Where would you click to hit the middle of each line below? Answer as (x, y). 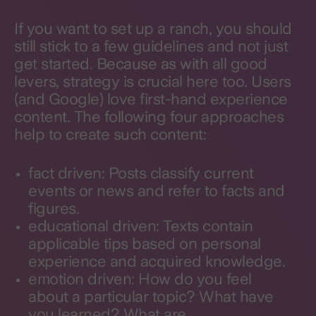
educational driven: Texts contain (141, 226)
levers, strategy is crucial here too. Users (153, 81)
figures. (54, 208)
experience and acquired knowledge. (157, 261)
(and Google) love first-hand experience (151, 99)
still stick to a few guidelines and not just (151, 46)
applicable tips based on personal (145, 243)
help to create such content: (110, 134)
